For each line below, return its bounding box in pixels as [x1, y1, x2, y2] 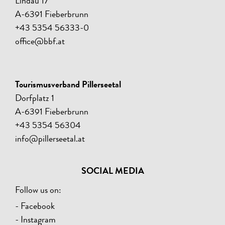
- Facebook [15, 202, 55, 212]
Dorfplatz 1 [15, 94, 54, 104]
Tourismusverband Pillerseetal [15, 81, 121, 90]
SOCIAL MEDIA [81, 167, 144, 177]
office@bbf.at [15, 38, 65, 47]
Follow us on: [15, 186, 61, 196]
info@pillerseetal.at [15, 135, 85, 145]
